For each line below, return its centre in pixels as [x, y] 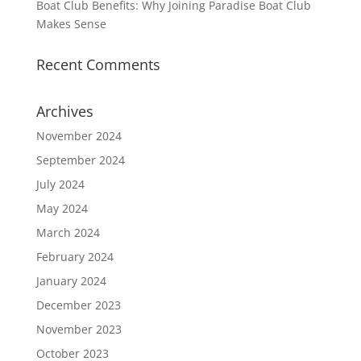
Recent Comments [98, 65]
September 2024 [80, 160]
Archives [64, 112]
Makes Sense [71, 24]
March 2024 [68, 233]
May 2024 [62, 209]
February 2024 [75, 257]
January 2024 [71, 281]
